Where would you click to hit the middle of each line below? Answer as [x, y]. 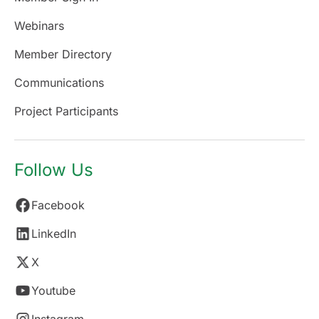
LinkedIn [54, 234]
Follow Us [54, 170]
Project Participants [66, 111]
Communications [59, 83]
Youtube [53, 291]
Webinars [39, 26]
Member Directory [63, 54]
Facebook [58, 205]
